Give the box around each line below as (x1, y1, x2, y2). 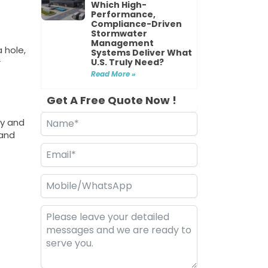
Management (91, 36, 154, 49)
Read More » (91, 68, 136, 79)
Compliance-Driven (91, 17, 182, 30)
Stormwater (91, 27, 148, 39)
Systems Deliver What (91, 46, 193, 59)
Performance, (91, 8, 156, 20)
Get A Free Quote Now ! (47, 92, 177, 108)
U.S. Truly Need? (91, 56, 165, 68)
